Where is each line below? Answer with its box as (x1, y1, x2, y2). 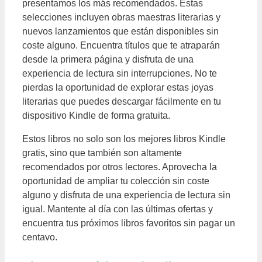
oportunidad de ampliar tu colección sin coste (22, 175, 209, 186)
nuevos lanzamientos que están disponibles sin (22, 26, 219, 36)
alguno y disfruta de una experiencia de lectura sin (22, 189, 230, 200)
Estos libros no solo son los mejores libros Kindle (22, 133, 226, 144)
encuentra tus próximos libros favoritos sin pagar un (22, 218, 235, 228)
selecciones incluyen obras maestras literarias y (22, 12, 220, 22)
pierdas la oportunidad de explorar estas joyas (22, 82, 213, 92)
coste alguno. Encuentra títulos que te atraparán (22, 40, 220, 50)
